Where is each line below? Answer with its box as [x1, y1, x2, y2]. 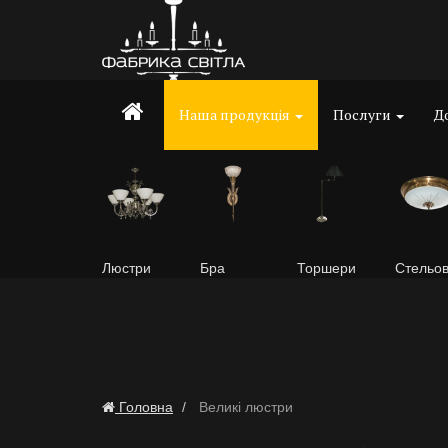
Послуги [333, 105, 394, 124]
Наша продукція [179, 105, 293, 124]
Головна [119, 399, 173, 415]
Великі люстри [195, 399, 293, 415]
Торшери [297, 260, 356, 276]
